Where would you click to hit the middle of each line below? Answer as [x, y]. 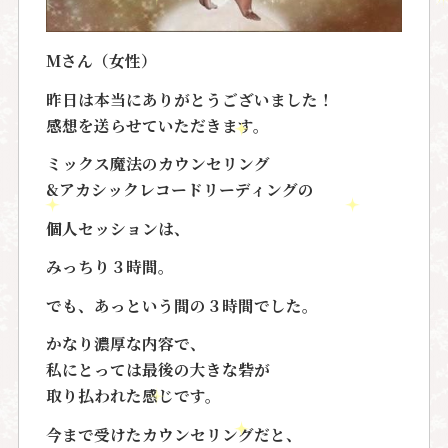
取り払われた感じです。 [133, 395]
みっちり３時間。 [109, 266]
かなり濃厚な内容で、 [125, 343]
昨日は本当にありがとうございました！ [189, 98]
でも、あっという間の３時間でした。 [181, 304]
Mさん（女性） [101, 60]
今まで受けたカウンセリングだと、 [173, 434]
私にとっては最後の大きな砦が [157, 369]
